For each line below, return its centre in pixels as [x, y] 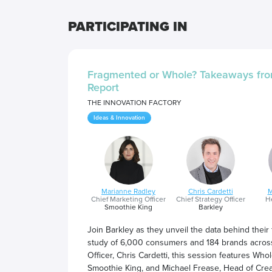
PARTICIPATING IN [128, 27]
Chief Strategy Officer [210, 199]
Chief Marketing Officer [128, 199]
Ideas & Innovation [119, 118]
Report [103, 87]
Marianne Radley [128, 192]
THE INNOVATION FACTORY [134, 103]
